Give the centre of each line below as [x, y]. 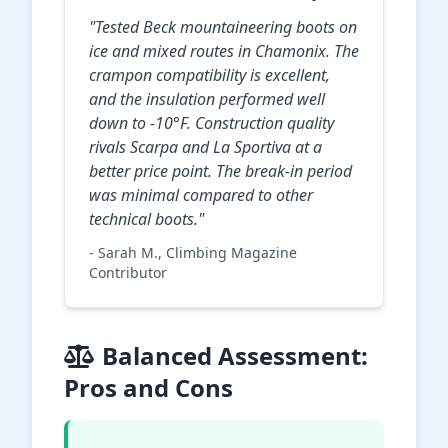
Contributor [128, 273]
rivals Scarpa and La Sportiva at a [205, 147]
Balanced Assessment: [235, 356]
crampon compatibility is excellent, [209, 75]
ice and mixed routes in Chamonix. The [224, 51]
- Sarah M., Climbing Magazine [193, 253]
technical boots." [146, 219]
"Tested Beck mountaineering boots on [223, 27]
